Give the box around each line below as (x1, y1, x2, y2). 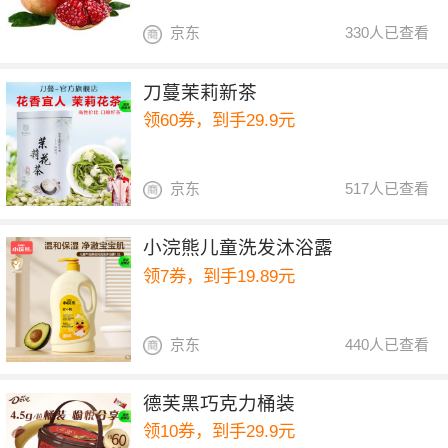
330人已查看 (345, 24, 430, 42)
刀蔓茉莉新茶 (143, 81, 258, 103)
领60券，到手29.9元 (143, 110, 296, 131)
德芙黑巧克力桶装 (143, 392, 296, 414)
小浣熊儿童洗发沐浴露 (143, 237, 334, 259)
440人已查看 (345, 335, 430, 353)
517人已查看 (345, 179, 430, 197)
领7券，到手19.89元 (143, 265, 296, 286)
